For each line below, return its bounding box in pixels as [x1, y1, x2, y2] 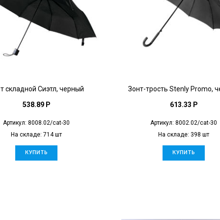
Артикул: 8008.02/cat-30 [3, 119, 70, 126]
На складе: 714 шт [11, 131, 62, 138]
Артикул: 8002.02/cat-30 [150, 119, 217, 126]
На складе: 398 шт [158, 131, 209, 138]
